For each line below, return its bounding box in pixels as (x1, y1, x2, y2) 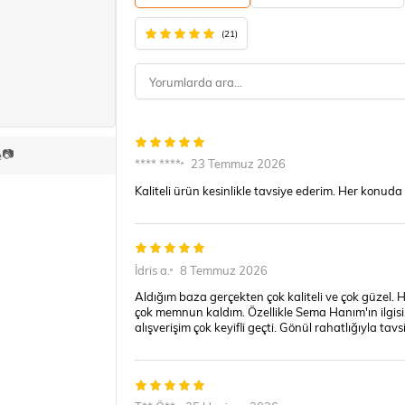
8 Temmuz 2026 (179, 261, 268, 278)
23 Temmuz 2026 (190, 155, 286, 171)
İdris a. (134, 261, 170, 278)
